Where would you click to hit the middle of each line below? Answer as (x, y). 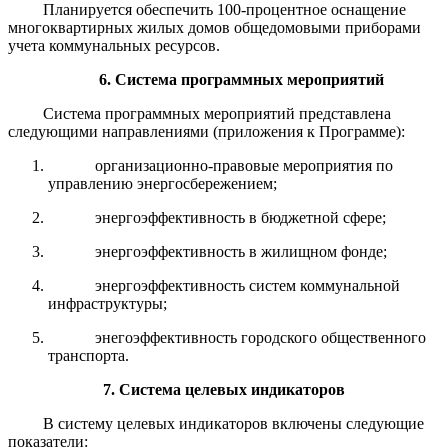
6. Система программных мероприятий (242, 79)
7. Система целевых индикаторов (224, 389)
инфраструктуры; (107, 303)
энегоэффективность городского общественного (261, 337)
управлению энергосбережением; (162, 183)
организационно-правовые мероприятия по (244, 165)
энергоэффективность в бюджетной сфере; (241, 217)
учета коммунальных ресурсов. (114, 45)
